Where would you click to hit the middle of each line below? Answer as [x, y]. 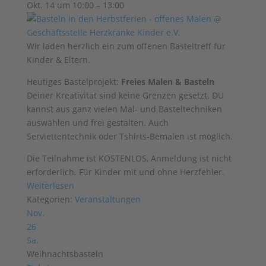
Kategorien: [50, 199]
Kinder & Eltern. [58, 60]
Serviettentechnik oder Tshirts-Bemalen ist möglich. [129, 136]
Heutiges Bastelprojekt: [74, 82]
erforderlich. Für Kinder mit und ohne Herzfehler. [125, 172]
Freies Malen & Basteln [167, 82]
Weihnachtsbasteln [65, 254]
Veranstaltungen [107, 199]
